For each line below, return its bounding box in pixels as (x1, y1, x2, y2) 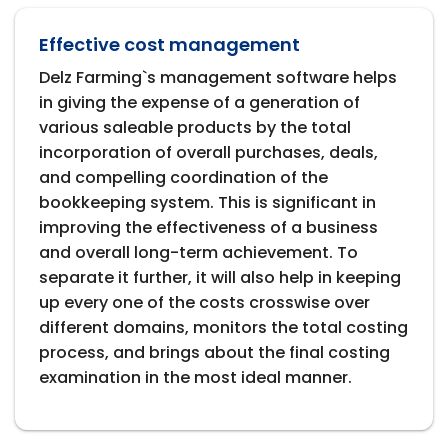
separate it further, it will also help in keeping (39, 266, 401, 290)
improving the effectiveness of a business (39, 216, 378, 240)
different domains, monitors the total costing (39, 316, 408, 340)
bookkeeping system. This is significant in (39, 191, 376, 215)
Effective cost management (39, 32, 300, 58)
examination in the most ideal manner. (39, 366, 352, 390)
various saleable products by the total (39, 116, 351, 140)
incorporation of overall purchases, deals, (39, 141, 378, 165)
